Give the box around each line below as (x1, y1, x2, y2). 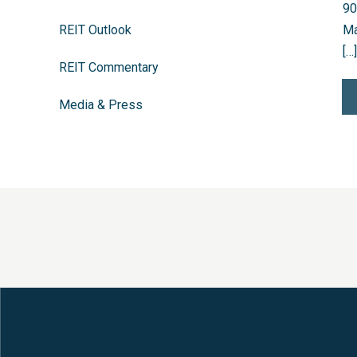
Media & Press (59, 97, 143, 112)
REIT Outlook (59, 22, 131, 37)
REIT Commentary (59, 60, 159, 75)
